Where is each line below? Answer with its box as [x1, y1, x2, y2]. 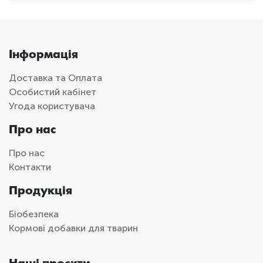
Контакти [9, 161, 51, 173]
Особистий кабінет [9, 86, 96, 98]
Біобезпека [9, 208, 59, 220]
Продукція [9, 183, 72, 198]
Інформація [9, 47, 78, 62]
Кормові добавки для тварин [9, 222, 138, 234]
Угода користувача [9, 100, 95, 112]
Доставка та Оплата [9, 72, 102, 84]
